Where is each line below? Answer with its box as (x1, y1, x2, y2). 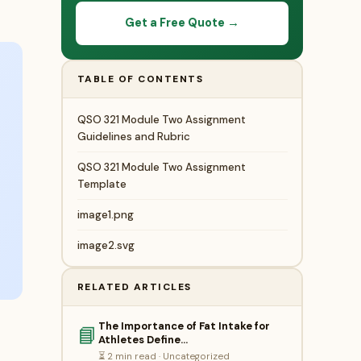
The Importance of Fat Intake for (98, 318, 270, 333)
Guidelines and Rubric (77, 129, 190, 143)
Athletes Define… (98, 332, 188, 346)
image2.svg (77, 238, 135, 252)
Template (77, 176, 127, 191)
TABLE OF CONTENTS (77, 72, 203, 85)
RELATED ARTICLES (77, 280, 192, 293)
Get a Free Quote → (125, 15, 239, 31)
